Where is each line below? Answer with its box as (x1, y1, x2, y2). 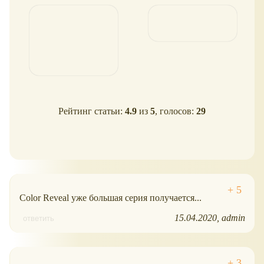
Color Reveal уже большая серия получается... (19, 192, 202, 203)
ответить (23, 213, 54, 223)
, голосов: (155, 106, 196, 117)
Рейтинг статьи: (58, 106, 125, 117)
